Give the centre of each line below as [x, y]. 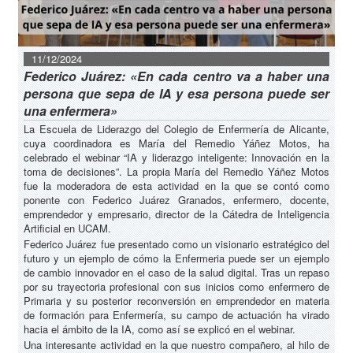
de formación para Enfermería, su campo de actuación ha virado [176, 315]
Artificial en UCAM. [67, 229]
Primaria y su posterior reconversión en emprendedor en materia [176, 301]
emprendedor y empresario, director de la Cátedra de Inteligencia [176, 214]
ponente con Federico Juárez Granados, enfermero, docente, [176, 200]
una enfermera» [71, 111]
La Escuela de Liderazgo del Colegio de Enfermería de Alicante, [176, 129]
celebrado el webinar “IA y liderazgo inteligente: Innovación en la [176, 158]
